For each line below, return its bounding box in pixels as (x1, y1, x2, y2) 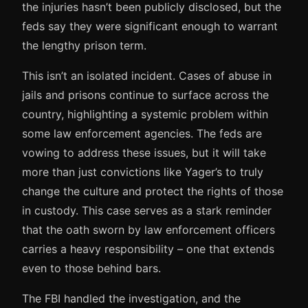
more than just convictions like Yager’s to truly (22, 164, 263, 179)
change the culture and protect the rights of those (22, 184, 283, 198)
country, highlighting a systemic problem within (22, 107, 268, 121)
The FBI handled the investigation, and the (22, 291, 241, 305)
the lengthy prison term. (22, 38, 146, 52)
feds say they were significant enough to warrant (22, 19, 278, 33)
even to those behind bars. (22, 261, 161, 275)
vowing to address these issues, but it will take (22, 145, 266, 159)
